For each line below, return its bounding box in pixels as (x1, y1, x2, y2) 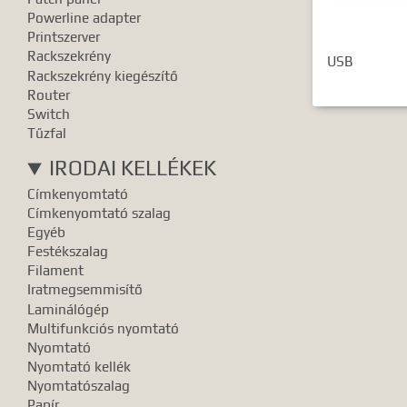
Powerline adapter (27, 10, 142, 26)
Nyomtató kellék (27, 359, 132, 375)
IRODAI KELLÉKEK (49, 155, 217, 180)
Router (27, 86, 71, 103)
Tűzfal (27, 125, 67, 142)
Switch (27, 105, 71, 122)
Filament (27, 263, 84, 279)
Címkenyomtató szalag (27, 204, 172, 221)
